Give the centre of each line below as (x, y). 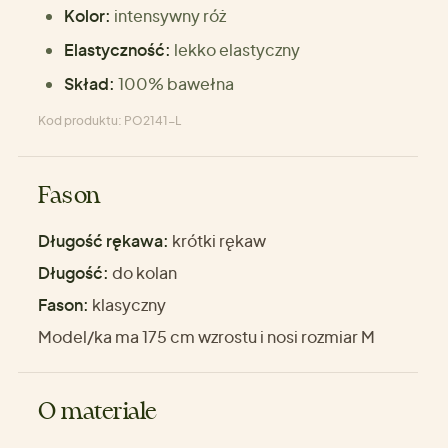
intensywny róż (169, 16)
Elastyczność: (117, 50)
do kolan (143, 273)
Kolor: (87, 16)
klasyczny (127, 305)
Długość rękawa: (103, 241)
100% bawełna (175, 84)
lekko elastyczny (236, 50)
